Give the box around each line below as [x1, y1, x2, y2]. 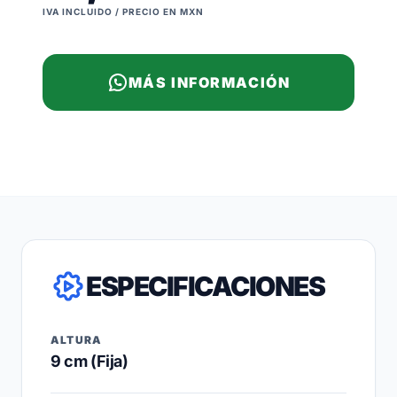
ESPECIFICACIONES [86, 270, 324, 302]
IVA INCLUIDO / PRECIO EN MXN [43, 6, 204, 17]
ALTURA [51, 333, 103, 346]
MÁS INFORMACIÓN [128, 74, 291, 91]
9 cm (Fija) [51, 352, 128, 370]
